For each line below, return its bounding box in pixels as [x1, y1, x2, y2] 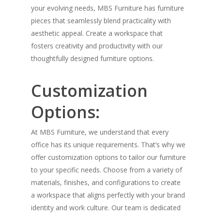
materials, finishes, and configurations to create [31, 178, 181, 187]
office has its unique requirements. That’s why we [31, 140, 186, 150]
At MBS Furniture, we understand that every [31, 127, 169, 137]
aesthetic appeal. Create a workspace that [31, 29, 163, 38]
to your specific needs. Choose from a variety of [31, 165, 182, 175]
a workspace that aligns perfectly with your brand [31, 190, 185, 200]
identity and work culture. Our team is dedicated [31, 203, 181, 213]
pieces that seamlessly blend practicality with [31, 16, 171, 26]
